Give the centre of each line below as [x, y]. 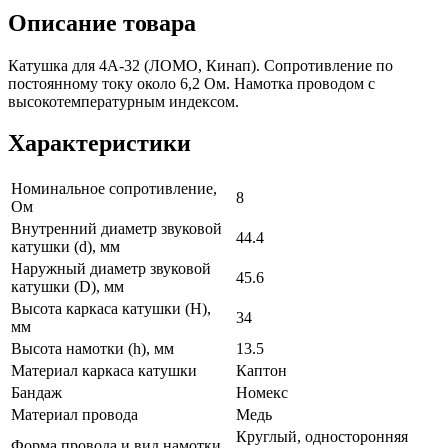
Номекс [262, 393]
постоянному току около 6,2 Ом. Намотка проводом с [191, 83]
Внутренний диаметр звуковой [116, 229]
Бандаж [36, 393]
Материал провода [74, 415]
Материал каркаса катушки [104, 371]
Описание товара [102, 22]
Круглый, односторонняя [322, 437]
